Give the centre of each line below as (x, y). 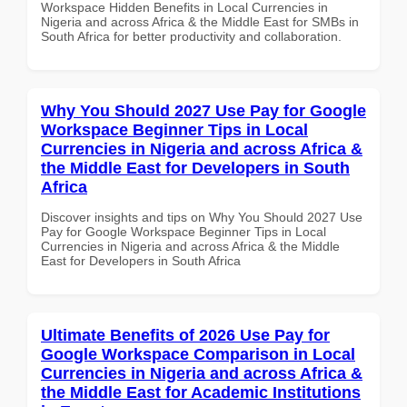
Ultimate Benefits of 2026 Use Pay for (185, 335)
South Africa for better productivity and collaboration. (191, 36)
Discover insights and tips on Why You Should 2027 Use (202, 217)
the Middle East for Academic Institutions (201, 392)
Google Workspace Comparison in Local (198, 354)
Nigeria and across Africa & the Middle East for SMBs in (200, 21)
